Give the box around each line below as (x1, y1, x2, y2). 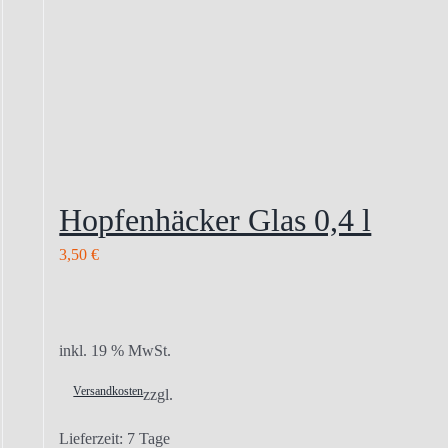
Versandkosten (73, 384, 144, 398)
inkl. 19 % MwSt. (59, 342, 172, 359)
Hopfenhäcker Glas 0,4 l (59, 202, 372, 238)
